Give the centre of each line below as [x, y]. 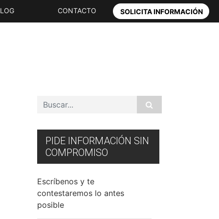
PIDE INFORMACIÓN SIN [97, 141]
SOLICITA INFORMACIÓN [161, 11]
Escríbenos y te [66, 181]
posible [51, 205]
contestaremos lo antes [81, 193]
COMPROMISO [77, 153]
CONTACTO [77, 11]
